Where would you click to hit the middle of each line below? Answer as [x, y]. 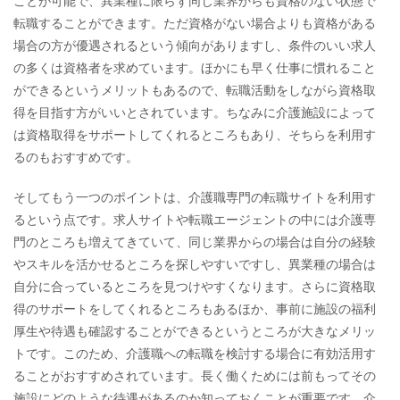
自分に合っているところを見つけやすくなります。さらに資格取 [195, 287]
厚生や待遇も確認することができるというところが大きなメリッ [195, 331]
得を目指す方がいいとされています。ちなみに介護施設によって [195, 112]
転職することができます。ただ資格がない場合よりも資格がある [195, 23]
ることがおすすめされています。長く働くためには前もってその [195, 376]
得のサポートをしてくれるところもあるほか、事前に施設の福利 [195, 309]
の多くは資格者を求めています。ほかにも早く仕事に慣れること [195, 68]
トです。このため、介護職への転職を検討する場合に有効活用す [195, 354]
